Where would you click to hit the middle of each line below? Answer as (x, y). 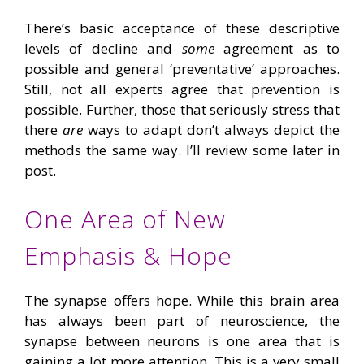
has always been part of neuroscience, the (182, 321)
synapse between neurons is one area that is (182, 341)
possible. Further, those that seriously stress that (182, 109)
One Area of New (125, 219)
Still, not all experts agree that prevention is (182, 89)
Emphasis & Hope (128, 256)
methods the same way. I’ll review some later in (182, 149)
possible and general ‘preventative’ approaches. (182, 68)
